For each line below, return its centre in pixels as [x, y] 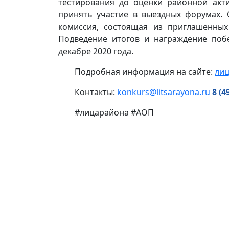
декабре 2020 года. [96, 51]
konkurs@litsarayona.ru [164, 92]
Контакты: [96, 92]
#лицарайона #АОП [114, 112]
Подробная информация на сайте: [145, 72]
